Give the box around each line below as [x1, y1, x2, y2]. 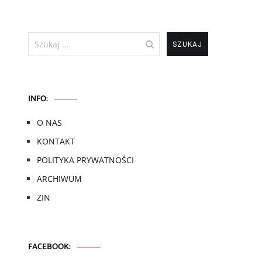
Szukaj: [27, 32, 58, 44]
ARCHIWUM [37, 173, 82, 184]
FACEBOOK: [28, 240, 71, 254]
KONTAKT [37, 136, 75, 147]
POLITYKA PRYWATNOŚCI [37, 154, 134, 166]
